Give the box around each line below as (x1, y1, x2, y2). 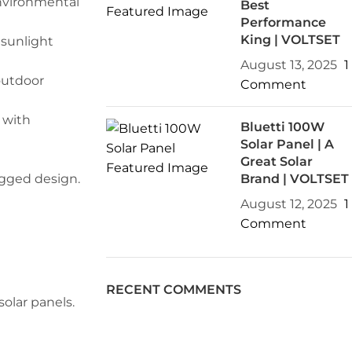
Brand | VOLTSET (240, 171, 350, 186)
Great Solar (240, 154, 313, 169)
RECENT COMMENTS (105, 282, 241, 297)
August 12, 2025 (240, 196, 338, 211)
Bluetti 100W (240, 119, 325, 134)
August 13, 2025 (240, 57, 338, 72)
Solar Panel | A (240, 137, 335, 152)
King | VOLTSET (240, 32, 341, 47)
